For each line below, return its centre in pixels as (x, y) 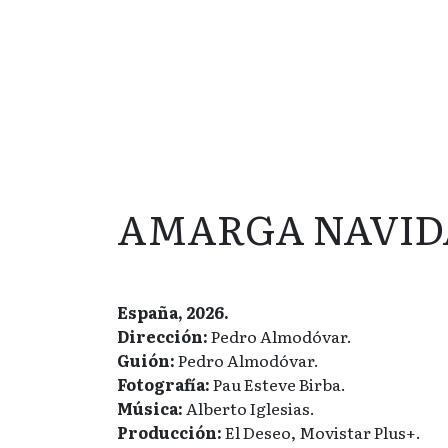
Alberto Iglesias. (249, 408)
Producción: (169, 432)
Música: (150, 408)
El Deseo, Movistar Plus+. (321, 432)
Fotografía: (163, 384)
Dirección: (162, 336)
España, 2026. (173, 312)
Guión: (146, 360)
